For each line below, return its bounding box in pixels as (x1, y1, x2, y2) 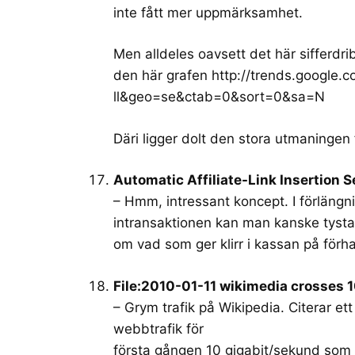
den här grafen (113, 67, 212, 84)
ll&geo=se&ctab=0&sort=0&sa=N (113, 89, 325, 105)
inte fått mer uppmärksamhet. (113, 4, 303, 21)
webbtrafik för (113, 320, 204, 337)
